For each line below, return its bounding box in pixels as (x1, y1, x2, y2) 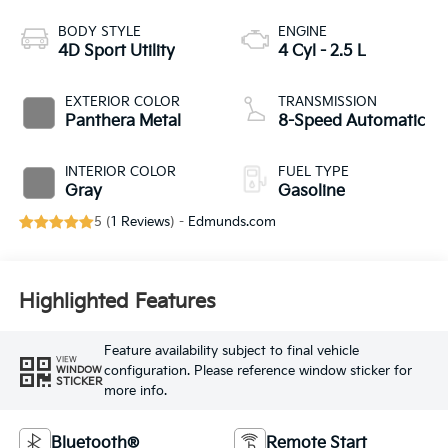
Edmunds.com (187, 214, 276, 231)
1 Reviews (110, 214, 170, 231)
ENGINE (278, 24, 327, 41)
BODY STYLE (57, 24, 141, 41)
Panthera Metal (64, 112, 181, 132)
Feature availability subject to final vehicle (103, 342, 359, 359)
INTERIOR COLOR (64, 164, 176, 181)
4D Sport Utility (57, 42, 175, 62)
